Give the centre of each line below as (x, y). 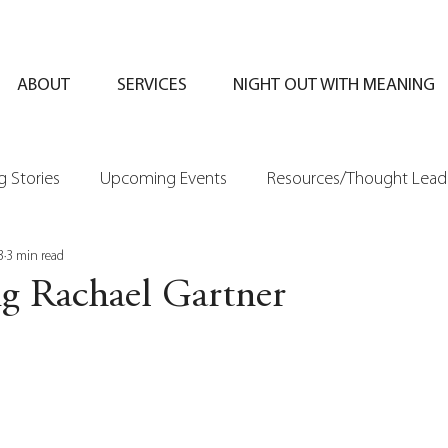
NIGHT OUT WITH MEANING (334, 85)
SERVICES (151, 85)
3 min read (35, 256)
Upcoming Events (163, 179)
